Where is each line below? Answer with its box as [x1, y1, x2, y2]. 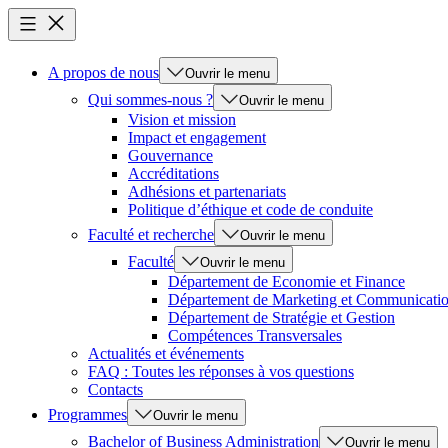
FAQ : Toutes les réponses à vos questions [88, 363, 354, 380]
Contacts [88, 381, 143, 398]
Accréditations [128, 165, 219, 182]
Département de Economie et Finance [168, 273, 405, 290]
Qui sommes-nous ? [88, 91, 213, 108]
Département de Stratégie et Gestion [168, 309, 395, 326]
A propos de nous [48, 64, 159, 81]
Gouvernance [128, 147, 213, 164]
